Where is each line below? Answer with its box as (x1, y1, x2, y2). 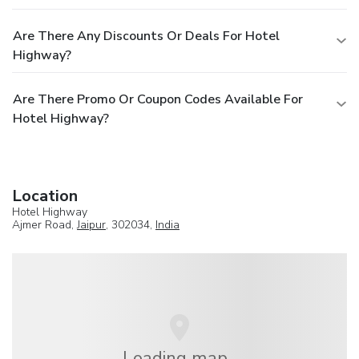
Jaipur (77, 216, 106, 232)
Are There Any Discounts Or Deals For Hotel (13, 26, 280, 45)
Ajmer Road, (12, 216, 77, 232)
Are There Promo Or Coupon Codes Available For (13, 90, 303, 108)
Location (12, 184, 78, 207)
